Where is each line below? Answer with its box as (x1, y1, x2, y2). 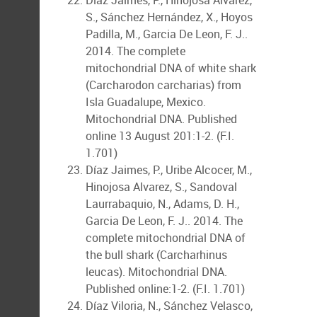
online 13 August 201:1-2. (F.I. (86, 128, 234, 144)
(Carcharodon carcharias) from (86, 77, 241, 93)
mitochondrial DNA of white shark (86, 60, 256, 76)
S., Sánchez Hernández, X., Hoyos (86, 9, 253, 25)
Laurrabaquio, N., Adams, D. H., (86, 196, 239, 212)
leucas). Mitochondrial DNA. (86, 264, 227, 279)
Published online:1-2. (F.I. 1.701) (86, 281, 245, 296)
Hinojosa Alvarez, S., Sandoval (86, 179, 237, 195)
